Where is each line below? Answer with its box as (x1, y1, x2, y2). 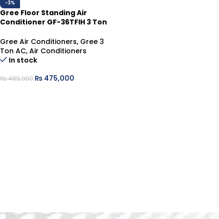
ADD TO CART (7, 88, 49, 96)
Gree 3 (80, 37, 104, 47)
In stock (9, 55, 38, 66)
